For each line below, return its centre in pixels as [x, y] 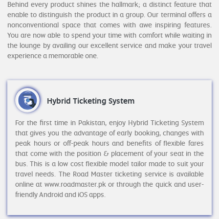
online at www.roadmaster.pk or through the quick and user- [109, 184]
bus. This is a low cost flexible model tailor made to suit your [109, 164]
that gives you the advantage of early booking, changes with [109, 133]
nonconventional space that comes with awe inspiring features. [109, 25]
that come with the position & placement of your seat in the [109, 153]
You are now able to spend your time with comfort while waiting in [109, 35]
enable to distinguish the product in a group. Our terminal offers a [109, 14]
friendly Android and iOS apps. [60, 194]
